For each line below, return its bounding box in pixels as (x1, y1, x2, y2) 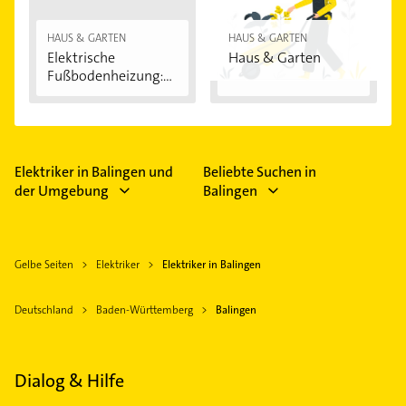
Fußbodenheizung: (47, 66, 163, 86)
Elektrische (47, 48, 115, 68)
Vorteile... (47, 84, 105, 104)
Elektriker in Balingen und (14, 162, 173, 182)
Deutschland (14, 303, 73, 318)
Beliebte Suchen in (203, 162, 316, 182)
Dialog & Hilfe (14, 369, 124, 393)
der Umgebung (14, 181, 109, 201)
